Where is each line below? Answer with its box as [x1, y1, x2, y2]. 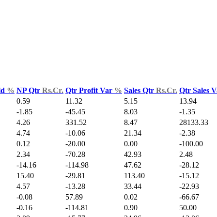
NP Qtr [16, 86, 42, 94]
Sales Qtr [124, 86, 156, 94]
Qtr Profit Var [65, 86, 114, 94]
